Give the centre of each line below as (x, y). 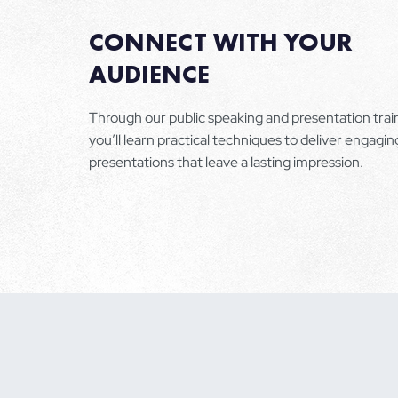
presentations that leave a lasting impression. (226, 162)
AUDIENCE (150, 74)
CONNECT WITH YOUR (221, 42)
